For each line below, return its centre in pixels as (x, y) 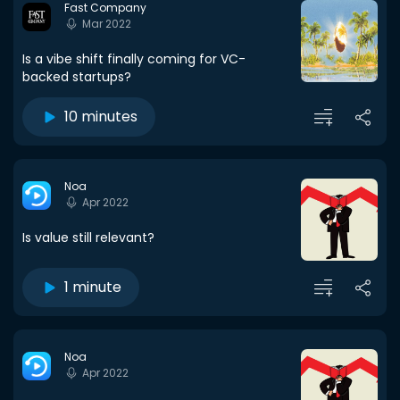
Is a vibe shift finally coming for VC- (134, 59)
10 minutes (101, 117)
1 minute (93, 287)
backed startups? (77, 77)
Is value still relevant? (88, 237)
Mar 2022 (107, 24)
